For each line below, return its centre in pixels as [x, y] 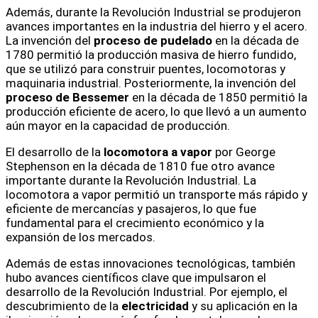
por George [244, 152]
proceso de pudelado [153, 41]
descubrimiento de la [64, 306]
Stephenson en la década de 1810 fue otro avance [140, 166]
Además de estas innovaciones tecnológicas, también [150, 264]
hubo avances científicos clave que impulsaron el [136, 278]
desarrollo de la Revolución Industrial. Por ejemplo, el [147, 292]
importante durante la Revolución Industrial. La [131, 181]
